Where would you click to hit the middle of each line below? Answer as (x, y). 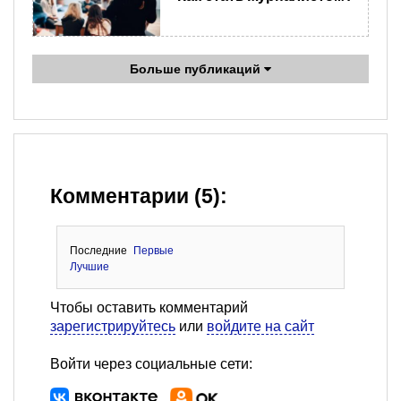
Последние (98, 251)
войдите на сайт (260, 327)
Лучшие (89, 267)
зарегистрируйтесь (113, 327)
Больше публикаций (197, 69)
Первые (154, 251)
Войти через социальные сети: (151, 364)
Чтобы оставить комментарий (149, 308)
